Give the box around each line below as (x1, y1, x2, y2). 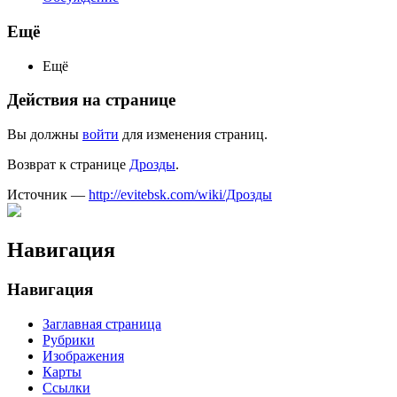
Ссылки (43, 379, 90, 395)
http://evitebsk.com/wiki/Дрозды (89, 187, 272, 203)
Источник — (7, 187, 89, 203)
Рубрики (43, 331, 95, 347)
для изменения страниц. (119, 127, 268, 143)
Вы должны (7, 127, 82, 143)
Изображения (43, 347, 124, 363)
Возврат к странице (7, 157, 129, 173)
